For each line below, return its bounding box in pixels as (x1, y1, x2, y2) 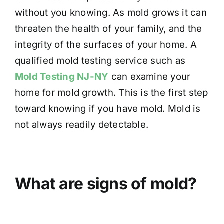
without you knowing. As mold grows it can (15, 6, 207, 18)
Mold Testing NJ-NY (15, 70, 109, 82)
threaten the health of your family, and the (15, 22, 202, 34)
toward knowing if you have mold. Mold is (15, 102, 201, 114)
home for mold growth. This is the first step (15, 86, 208, 98)
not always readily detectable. (15, 118, 149, 130)
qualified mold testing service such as (15, 54, 186, 66)
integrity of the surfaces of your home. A (15, 38, 197, 50)
